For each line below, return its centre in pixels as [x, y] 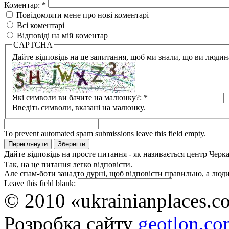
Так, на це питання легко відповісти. [68, 164]
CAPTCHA [33, 45]
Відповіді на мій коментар [61, 36]
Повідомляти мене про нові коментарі [82, 15]
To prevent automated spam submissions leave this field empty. [105, 133]
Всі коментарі [40, 25]
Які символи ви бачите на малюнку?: [78, 97]
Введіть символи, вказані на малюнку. [79, 107]
